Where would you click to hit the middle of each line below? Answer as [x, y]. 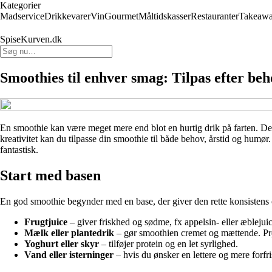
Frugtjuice [46, 222]
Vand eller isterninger [69, 254]
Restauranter [215, 16]
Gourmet [121, 16]
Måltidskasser [165, 16]
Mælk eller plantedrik [69, 233]
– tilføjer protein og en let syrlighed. [168, 243]
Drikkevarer [67, 16]
